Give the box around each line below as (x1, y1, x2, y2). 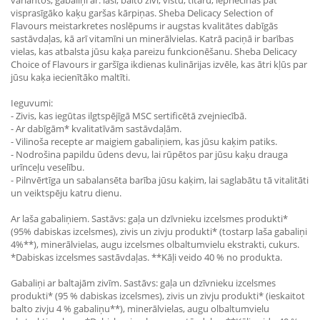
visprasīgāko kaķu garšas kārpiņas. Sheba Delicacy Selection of (11, 6, 273, 19)
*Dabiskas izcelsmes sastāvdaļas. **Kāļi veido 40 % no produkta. (11, 251, 282, 264)
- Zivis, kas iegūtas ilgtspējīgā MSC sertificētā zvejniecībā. (11, 109, 246, 122)
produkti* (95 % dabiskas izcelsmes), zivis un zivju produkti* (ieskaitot (11, 289, 305, 302)
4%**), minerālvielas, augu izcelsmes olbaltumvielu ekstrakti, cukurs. (11, 238, 299, 251)
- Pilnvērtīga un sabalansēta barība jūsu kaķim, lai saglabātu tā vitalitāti (11, 174, 309, 186)
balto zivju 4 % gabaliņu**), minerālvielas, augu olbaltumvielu (11, 302, 269, 315)
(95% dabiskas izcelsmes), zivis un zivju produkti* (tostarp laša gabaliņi (11, 225, 307, 238)
